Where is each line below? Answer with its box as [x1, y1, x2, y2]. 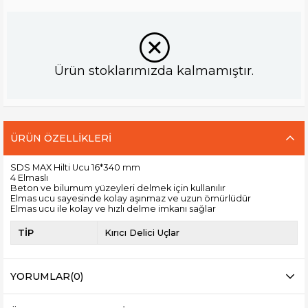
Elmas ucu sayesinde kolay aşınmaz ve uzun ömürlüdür [10, 192, 251, 203]
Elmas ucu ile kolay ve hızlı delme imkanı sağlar [10, 203, 216, 214]
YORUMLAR [10, 269, 70, 283]
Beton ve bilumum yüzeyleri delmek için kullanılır [10, 182, 225, 193]
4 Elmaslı [10, 172, 48, 183]
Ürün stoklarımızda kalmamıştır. [54, 63, 254, 78]
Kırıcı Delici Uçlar [104, 226, 179, 238]
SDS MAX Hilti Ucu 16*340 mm [10, 162, 140, 173]
